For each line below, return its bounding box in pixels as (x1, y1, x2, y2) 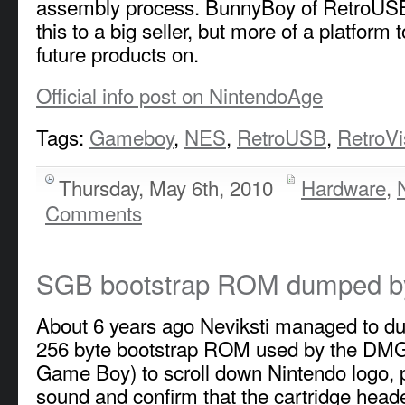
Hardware (301, 172, 386, 202)
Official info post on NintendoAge (36, 80, 323, 109)
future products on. (36, 38, 199, 68)
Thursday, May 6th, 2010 (59, 172, 273, 202)
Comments (45, 197, 142, 227)
